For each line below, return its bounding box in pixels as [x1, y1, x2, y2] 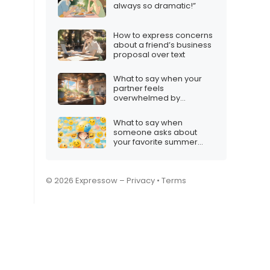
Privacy [127, 175, 155, 187]
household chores [113, 102, 185, 114]
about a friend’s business [113, 39, 212, 51]
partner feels [113, 83, 164, 95]
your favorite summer [113, 136, 198, 148]
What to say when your [113, 73, 202, 85]
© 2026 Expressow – [46, 175, 127, 187]
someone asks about [113, 126, 197, 138]
